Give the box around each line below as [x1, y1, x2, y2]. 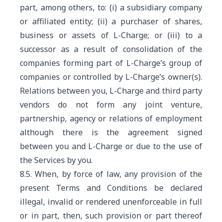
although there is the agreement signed [20, 127, 202, 138]
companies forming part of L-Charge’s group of [20, 57, 202, 68]
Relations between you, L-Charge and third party [20, 85, 202, 96]
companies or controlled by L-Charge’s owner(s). [20, 71, 202, 82]
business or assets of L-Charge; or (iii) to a [20, 30, 202, 41]
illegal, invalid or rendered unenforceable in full [20, 196, 202, 207]
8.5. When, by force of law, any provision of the [20, 168, 202, 179]
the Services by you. [20, 155, 93, 166]
